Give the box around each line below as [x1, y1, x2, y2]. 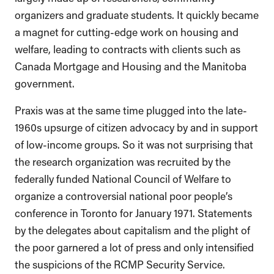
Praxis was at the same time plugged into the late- [15, 102, 247, 116]
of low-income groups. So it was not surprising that [15, 136, 253, 150]
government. [15, 75, 77, 89]
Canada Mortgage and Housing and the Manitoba [15, 58, 246, 72]
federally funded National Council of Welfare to [15, 171, 231, 185]
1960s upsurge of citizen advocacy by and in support [15, 119, 258, 133]
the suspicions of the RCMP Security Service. [15, 256, 228, 270]
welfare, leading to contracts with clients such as [15, 41, 240, 55]
